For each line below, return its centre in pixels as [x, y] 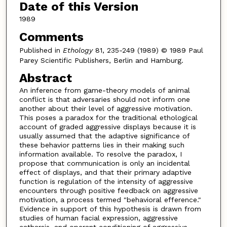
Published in [41, 50]
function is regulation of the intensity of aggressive [106, 182]
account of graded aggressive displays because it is [107, 127]
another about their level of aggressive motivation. [106, 109]
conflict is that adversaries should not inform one [104, 100]
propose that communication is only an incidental [104, 163]
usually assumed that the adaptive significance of [104, 136]
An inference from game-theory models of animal [104, 90]
